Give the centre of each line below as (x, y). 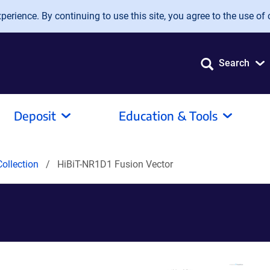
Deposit (35, 115)
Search (234, 63)
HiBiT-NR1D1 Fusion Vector (115, 164)
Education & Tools (168, 115)
